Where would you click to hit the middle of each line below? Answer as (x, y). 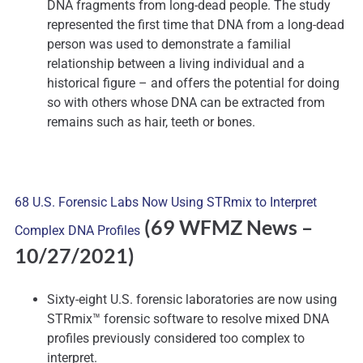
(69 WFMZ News (221, 227)
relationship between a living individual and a (176, 64)
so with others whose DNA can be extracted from (186, 103)
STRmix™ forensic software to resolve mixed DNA (188, 319)
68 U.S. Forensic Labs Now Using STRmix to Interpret (166, 203)
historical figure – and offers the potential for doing (193, 83)
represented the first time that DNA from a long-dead (196, 25)
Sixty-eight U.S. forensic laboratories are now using (192, 300)
